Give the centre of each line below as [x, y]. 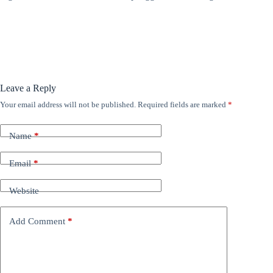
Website [24, 191]
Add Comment [37, 222]
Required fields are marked [183, 104]
